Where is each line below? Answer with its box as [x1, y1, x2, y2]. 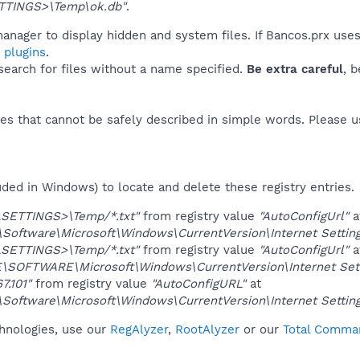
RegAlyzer [110, 321, 168, 337]
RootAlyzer [175, 321, 239, 337]
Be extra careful [247, 61, 343, 76]
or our [239, 321, 283, 337]
